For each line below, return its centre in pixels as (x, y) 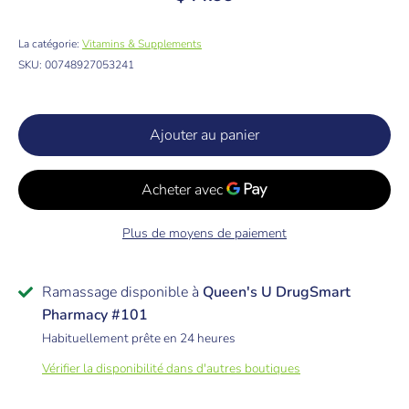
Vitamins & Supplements (142, 44)
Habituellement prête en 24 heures (139, 339)
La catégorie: (50, 44)
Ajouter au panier (204, 136)
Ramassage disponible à (122, 293)
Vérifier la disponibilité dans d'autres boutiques (171, 369)
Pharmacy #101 (95, 315)
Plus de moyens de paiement (204, 234)
